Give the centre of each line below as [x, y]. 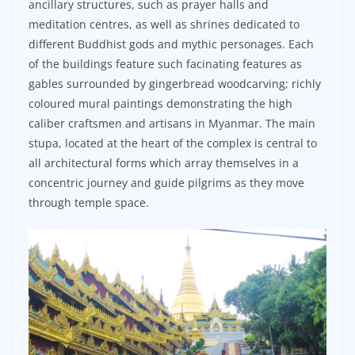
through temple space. [89, 203]
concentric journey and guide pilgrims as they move [166, 183]
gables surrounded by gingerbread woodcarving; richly [175, 84]
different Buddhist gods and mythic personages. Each [171, 44]
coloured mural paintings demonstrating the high [160, 104]
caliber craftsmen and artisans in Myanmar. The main [172, 124]
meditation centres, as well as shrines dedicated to [164, 25]
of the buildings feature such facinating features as [165, 64]
